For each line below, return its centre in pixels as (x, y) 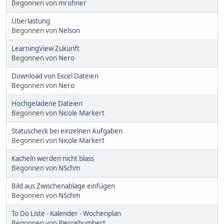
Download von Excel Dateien (55, 76)
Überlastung (31, 21)
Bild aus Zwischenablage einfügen (63, 186)
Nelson (69, 30)
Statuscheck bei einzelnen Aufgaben (67, 131)
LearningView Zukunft (45, 48)
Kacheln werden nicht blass (53, 158)
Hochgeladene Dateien (47, 103)
